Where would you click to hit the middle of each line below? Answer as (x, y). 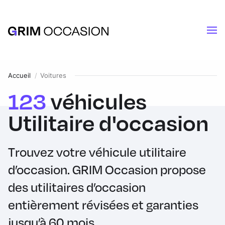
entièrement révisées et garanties (103, 205)
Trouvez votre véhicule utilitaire (97, 152)
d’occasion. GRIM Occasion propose (107, 170)
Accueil (19, 75)
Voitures (53, 75)
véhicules (99, 101)
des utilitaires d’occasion (77, 187)
